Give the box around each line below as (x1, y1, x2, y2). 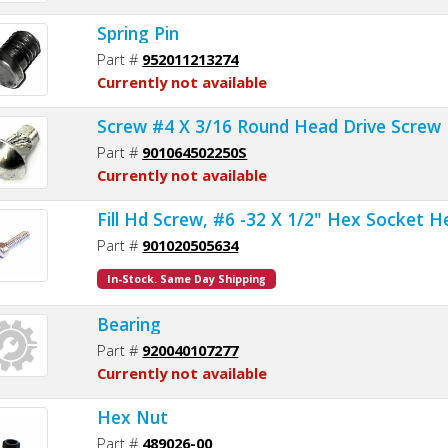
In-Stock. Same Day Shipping (107, 271, 267, 286)
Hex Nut (97, 404, 169, 429)
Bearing (97, 311, 162, 336)
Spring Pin (97, 20, 180, 45)
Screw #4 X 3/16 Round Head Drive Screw (97, 113, 442, 138)
